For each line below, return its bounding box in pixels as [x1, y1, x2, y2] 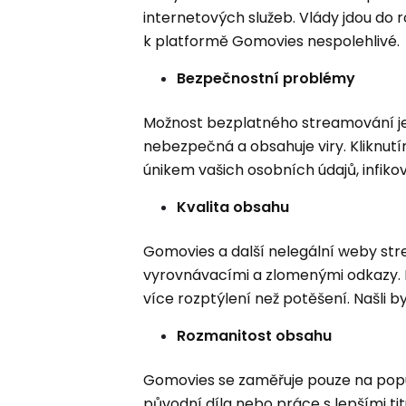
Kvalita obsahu [177, 197, 294, 217]
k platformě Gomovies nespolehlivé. [143, 31, 401, 52]
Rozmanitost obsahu [177, 325, 333, 346]
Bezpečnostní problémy [177, 68, 356, 89]
